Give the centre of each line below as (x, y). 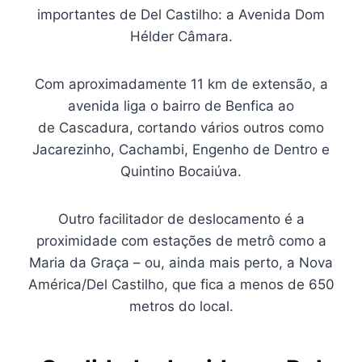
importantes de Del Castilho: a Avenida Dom (181, 15)
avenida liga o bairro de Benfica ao (181, 106)
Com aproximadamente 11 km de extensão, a (181, 84)
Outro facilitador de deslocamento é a (181, 219)
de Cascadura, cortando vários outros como (181, 128)
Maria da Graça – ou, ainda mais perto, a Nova (181, 263)
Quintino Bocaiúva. (181, 171)
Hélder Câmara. (181, 36)
